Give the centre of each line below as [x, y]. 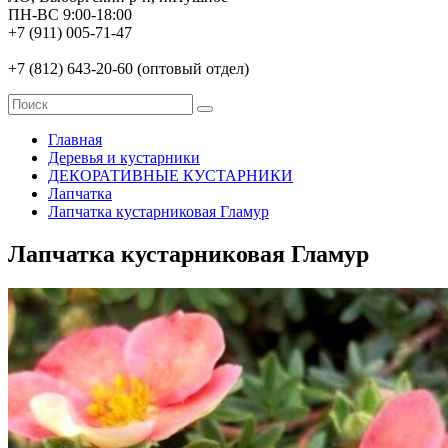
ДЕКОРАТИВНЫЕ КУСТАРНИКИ [170, 175]
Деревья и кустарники [124, 157]
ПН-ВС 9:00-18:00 [70, 14]
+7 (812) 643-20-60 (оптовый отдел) [128, 68]
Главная [75, 139]
